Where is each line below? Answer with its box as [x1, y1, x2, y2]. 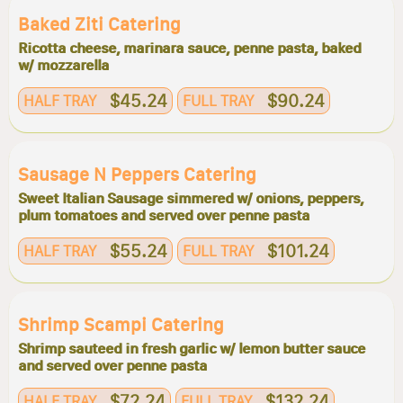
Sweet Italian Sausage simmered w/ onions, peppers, [18, 190, 363, 207]
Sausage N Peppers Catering [18, 164, 256, 185]
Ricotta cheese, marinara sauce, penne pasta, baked [18, 40, 361, 57]
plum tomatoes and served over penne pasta [18, 207, 309, 224]
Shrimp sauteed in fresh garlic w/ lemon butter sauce [18, 340, 365, 357]
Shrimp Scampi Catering [18, 314, 224, 336]
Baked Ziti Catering [18, 13, 181, 35]
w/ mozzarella [18, 57, 109, 74]
